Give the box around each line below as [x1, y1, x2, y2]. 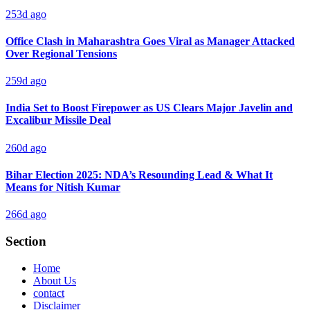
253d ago [6, 8, 46, 20]
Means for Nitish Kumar [6, 181, 120, 193]
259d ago [6, 75, 46, 87]
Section [6, 233, 46, 248]
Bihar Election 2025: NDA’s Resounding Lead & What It [6, 168, 273, 181]
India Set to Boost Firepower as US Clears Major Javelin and [6, 102, 293, 114]
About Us [33, 274, 76, 286]
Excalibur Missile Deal [6, 114, 111, 127]
